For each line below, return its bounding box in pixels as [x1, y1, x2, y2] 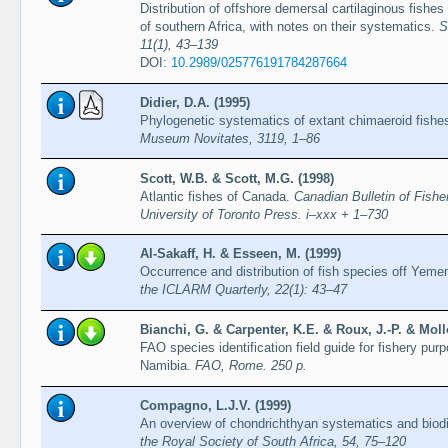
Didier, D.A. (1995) [139, 94, 250, 110]
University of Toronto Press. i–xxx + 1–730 [139, 206, 388, 222]
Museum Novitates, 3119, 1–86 [139, 130, 320, 146]
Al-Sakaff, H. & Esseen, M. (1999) [139, 246, 341, 262]
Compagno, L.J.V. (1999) [139, 398, 291, 414]
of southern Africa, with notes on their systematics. [139, 19, 439, 35]
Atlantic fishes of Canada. [139, 188, 294, 204]
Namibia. [139, 358, 195, 374]
